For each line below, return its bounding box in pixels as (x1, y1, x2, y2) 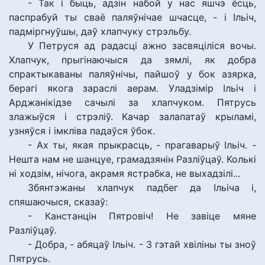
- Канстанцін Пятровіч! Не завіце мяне (28, 210, 256, 222)
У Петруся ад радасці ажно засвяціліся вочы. (28, 40, 256, 51)
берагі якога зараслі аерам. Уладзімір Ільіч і (9, 82, 256, 94)
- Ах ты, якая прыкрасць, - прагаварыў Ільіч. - (28, 139, 256, 151)
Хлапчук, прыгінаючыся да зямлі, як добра (9, 54, 256, 66)
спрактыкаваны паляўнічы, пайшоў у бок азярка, (9, 68, 256, 80)
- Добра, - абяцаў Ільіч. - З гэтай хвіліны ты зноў (28, 238, 256, 250)
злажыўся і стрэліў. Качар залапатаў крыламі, (9, 111, 256, 122)
